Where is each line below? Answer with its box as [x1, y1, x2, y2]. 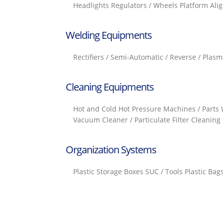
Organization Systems [66, 143, 156, 156]
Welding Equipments [66, 28, 152, 42]
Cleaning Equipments [66, 80, 154, 94]
